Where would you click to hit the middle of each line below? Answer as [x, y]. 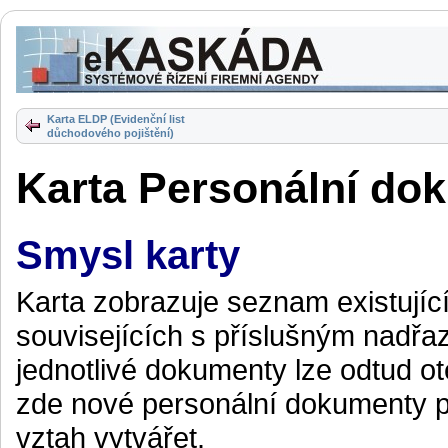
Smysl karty [128, 255]
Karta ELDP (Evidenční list [116, 119]
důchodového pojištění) [110, 133]
